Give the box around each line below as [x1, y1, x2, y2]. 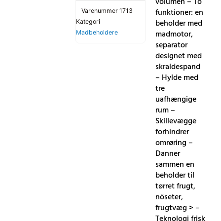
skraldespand [155, 60, 201, 74]
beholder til [155, 169, 195, 182]
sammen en [155, 158, 195, 171]
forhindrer [155, 125, 189, 139]
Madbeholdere [75, 29, 118, 37]
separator [155, 38, 188, 52]
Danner [155, 147, 181, 160]
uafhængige [155, 93, 197, 106]
